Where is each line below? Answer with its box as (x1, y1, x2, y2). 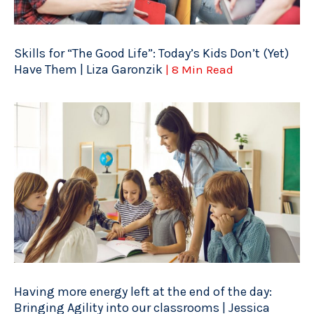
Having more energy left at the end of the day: (14, 284, 272, 300)
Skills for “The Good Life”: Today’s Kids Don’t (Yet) (14, 45, 289, 61)
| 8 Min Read (165, 62, 233, 76)
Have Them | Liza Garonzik (14, 61, 165, 77)
